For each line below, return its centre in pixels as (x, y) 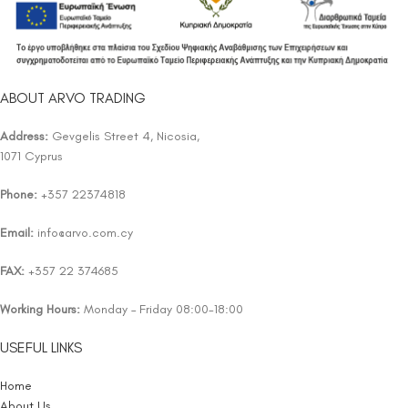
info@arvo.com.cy (85, 233)
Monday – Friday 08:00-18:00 (162, 309)
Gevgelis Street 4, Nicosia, (124, 136)
